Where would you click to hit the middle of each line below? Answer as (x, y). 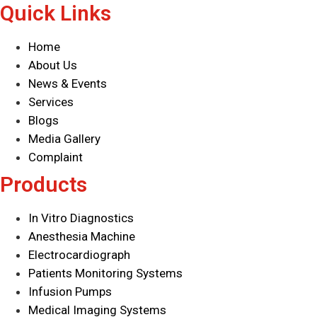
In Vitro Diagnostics (81, 218)
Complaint (56, 157)
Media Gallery (64, 139)
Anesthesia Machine (82, 237)
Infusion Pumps (70, 292)
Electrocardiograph (79, 255)
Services (51, 102)
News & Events (68, 84)
